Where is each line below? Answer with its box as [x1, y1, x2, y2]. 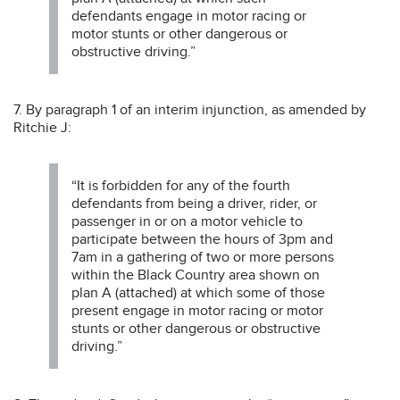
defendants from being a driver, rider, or [71, 194, 317, 212]
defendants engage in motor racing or [71, 6, 306, 25]
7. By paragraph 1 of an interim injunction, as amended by [13, 100, 366, 119]
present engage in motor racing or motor [71, 301, 323, 320]
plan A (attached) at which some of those [71, 283, 325, 302]
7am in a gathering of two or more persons [71, 247, 334, 266]
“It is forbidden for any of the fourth [71, 176, 290, 195]
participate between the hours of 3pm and [71, 229, 333, 248]
